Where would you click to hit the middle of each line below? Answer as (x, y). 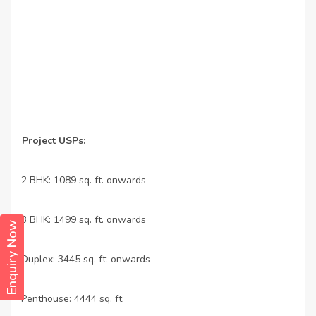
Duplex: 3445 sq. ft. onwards (86, 260)
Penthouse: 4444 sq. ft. (73, 299)
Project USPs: (54, 141)
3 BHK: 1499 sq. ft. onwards (84, 220)
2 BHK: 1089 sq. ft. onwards (84, 181)
